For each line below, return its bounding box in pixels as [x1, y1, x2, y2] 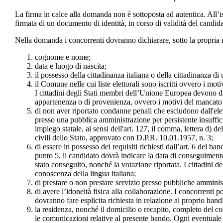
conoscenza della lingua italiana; [35, 169, 136, 178]
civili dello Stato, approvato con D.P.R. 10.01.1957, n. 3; [35, 133, 213, 142]
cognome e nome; [35, 52, 91, 61]
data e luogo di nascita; [35, 61, 107, 70]
